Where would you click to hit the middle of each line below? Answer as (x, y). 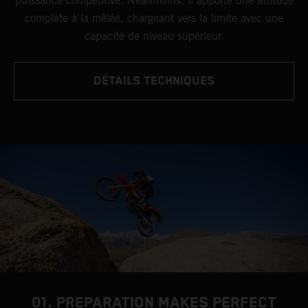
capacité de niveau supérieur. (154, 36)
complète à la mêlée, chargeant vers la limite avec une (154, 18)
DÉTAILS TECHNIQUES (154, 81)
